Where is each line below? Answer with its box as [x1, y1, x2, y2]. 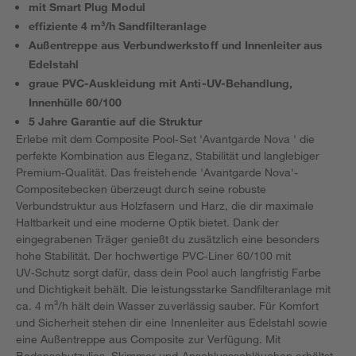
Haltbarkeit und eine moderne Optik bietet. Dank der [16, 215, 279, 229]
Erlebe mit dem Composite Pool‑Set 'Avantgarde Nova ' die [16, 132, 315, 145]
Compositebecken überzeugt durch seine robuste [16, 182, 266, 195]
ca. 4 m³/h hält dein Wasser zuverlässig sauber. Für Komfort [16, 299, 319, 312]
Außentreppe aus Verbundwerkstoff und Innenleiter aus [29, 38, 323, 52]
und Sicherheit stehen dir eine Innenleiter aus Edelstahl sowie [16, 315, 328, 329]
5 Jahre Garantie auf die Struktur [29, 114, 202, 128]
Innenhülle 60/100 [29, 95, 122, 109]
